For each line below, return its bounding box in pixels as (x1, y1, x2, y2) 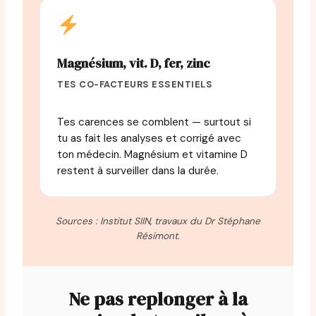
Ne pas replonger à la (68, 286, 248, 312)
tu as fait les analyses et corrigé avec (57, 131, 241, 146)
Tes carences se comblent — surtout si (57, 115, 251, 130)
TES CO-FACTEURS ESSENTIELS (57, 78, 213, 91)
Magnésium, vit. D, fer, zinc (57, 54, 210, 73)
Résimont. (136, 230, 180, 243)
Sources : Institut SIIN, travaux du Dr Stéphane (56, 215, 260, 228)
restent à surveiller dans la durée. (57, 164, 219, 178)
